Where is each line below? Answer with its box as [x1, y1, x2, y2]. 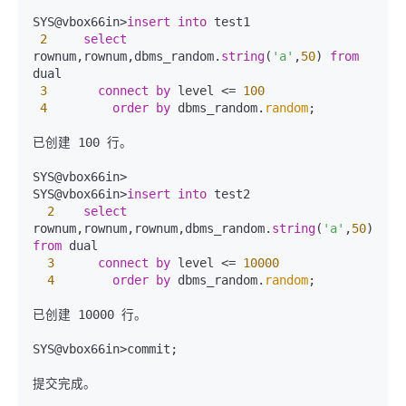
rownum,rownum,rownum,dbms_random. [33, 221, 272, 236]
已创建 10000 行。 [33, 307, 147, 322]
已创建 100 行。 [33, 135, 132, 150]
